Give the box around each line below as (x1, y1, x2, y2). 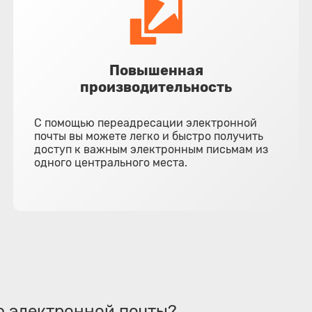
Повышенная (109, 62, 203, 79)
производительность (80, 79, 232, 95)
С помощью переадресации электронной (34, 116, 258, 130)
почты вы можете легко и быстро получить (34, 130, 264, 143)
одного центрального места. (34, 156, 188, 169)
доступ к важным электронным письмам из (34, 143, 269, 156)
